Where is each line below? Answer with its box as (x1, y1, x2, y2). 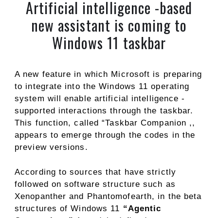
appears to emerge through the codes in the (15, 130, 196, 140)
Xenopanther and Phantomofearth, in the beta (15, 191, 202, 201)
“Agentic (123, 203, 162, 213)
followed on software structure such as (15, 179, 176, 189)
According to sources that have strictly (15, 167, 176, 177)
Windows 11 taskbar (52, 32, 166, 54)
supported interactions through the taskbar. (15, 106, 194, 115)
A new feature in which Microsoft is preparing (15, 70, 202, 79)
